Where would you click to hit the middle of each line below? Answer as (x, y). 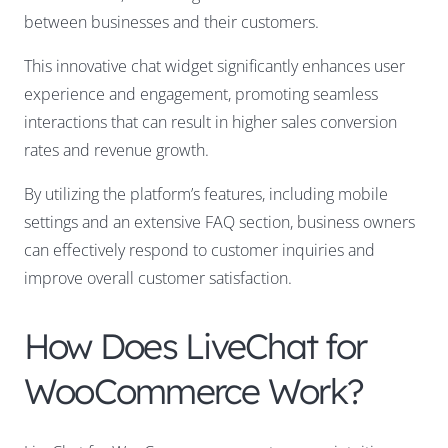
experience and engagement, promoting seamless (201, 94)
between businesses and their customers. (171, 22)
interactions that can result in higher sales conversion (210, 122)
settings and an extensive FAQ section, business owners (219, 222)
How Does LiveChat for (195, 346)
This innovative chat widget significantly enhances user (214, 66)
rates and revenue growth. (116, 150)
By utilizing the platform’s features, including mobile (206, 194)
